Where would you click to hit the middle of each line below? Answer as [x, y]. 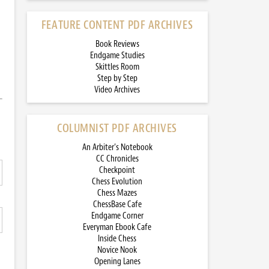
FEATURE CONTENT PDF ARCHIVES [117, 25]
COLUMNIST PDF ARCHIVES [117, 128]
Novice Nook [117, 250]
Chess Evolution [117, 182]
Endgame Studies [117, 56]
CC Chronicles [117, 159]
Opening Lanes [117, 262]
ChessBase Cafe [117, 205]
